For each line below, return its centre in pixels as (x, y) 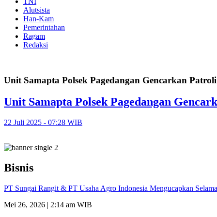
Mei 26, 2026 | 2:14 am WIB (48, 205)
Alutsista (37, 10)
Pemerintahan (44, 27)
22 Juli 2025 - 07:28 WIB (43, 122)
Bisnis (19, 168)
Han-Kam (39, 19)
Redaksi (36, 45)
